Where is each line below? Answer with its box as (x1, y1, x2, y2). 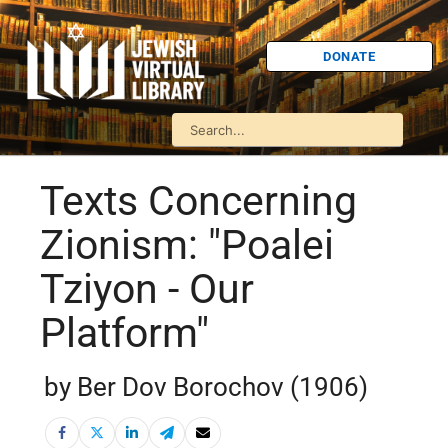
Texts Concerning (40, 177, 357, 226)
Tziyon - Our (40, 265, 254, 314)
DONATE (323, 48, 376, 64)
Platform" (40, 309, 209, 358)
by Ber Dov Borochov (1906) (44, 372, 368, 403)
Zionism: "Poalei (40, 221, 334, 270)
